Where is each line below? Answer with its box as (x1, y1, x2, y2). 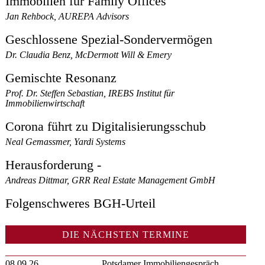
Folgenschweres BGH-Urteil (5, 196, 156, 211)
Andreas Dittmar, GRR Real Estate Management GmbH (5, 175, 216, 186)
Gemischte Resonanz (5, 71, 117, 86)
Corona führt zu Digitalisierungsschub (5, 119, 206, 134)
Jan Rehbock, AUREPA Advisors (5, 11, 130, 22)
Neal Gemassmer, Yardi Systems (5, 137, 126, 147)
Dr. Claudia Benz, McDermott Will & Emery (5, 50, 172, 60)
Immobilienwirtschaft (5, 98, 85, 109)
